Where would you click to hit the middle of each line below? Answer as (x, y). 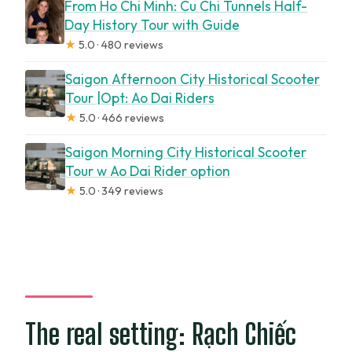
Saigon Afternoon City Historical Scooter (193, 79)
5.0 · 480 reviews (120, 45)
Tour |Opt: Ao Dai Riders (140, 98)
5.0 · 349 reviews (121, 191)
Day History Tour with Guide (152, 25)
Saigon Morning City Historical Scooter (186, 152)
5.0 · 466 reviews (121, 118)
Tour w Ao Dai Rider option (148, 171)
